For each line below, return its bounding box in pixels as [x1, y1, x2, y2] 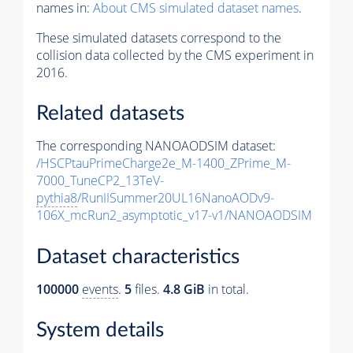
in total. [205, 280, 249, 298]
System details [36, 320, 164, 341]
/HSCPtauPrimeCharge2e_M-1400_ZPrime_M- [36, 154, 291, 173]
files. [132, 280, 163, 298]
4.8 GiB [163, 280, 205, 298]
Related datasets [36, 103, 184, 124]
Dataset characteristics [36, 246, 240, 267]
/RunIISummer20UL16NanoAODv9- [77, 189, 274, 207]
